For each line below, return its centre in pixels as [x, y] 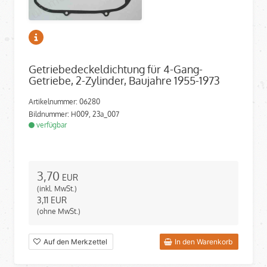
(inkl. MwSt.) [57, 189]
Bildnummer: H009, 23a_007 [74, 114]
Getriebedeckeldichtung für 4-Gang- [116, 69]
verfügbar [51, 125]
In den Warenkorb [204, 241]
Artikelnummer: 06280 [64, 102]
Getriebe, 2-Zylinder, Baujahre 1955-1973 [124, 80]
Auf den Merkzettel [75, 241]
